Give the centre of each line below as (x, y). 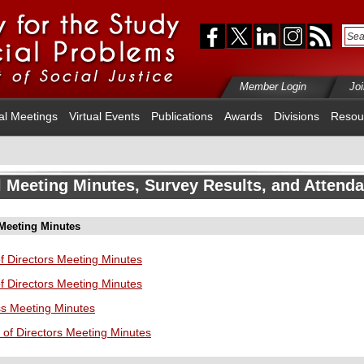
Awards (243, 116)
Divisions (297, 116)
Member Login (273, 87)
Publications (182, 116)
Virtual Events (104, 116)
